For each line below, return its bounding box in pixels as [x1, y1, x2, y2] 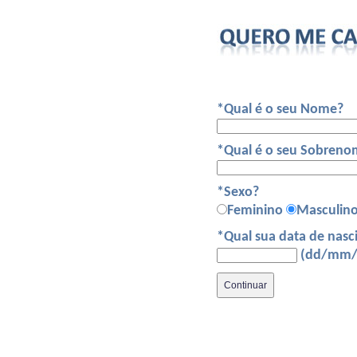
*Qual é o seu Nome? [217, 102, 343, 117]
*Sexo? [217, 185, 259, 200]
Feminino [227, 203, 286, 218]
